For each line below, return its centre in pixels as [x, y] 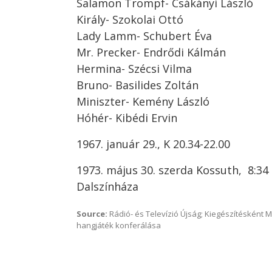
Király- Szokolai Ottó [130, 19]
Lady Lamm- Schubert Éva [144, 36]
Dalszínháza [107, 186]
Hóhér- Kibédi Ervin [127, 118]
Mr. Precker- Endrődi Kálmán [151, 52]
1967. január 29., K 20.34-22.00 [153, 144]
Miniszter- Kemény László [143, 101]
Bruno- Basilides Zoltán [138, 85]
